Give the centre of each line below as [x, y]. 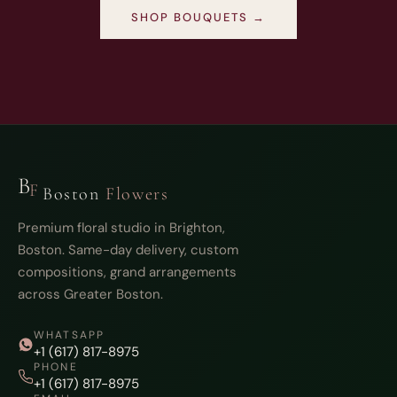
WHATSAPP [70, 335]
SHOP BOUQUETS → [198, 18]
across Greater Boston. [90, 295]
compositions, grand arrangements [127, 272]
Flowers [137, 195]
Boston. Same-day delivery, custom [128, 250]
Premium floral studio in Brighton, [121, 228]
